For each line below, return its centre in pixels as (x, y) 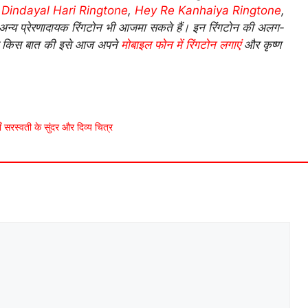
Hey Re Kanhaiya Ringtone (208, 10)
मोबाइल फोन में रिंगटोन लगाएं (179, 44)
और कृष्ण (261, 44)
